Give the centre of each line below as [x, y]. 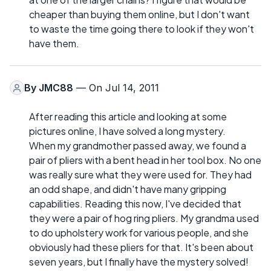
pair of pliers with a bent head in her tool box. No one [145, 160]
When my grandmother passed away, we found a [138, 146]
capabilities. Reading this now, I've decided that [135, 204]
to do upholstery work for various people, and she [139, 233]
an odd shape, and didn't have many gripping [128, 189]
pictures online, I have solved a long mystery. [127, 131]
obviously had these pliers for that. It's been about [141, 247]
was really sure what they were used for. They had [140, 175]
